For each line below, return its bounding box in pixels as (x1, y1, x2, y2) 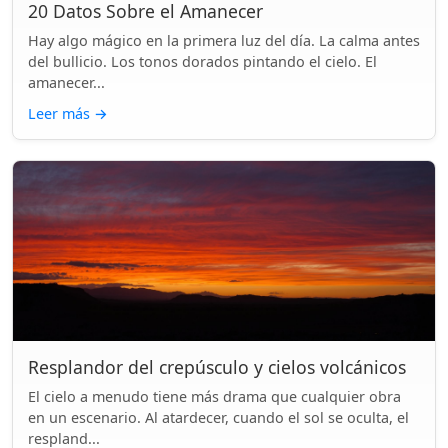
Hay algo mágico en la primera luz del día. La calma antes (28, 31, 420, 50)
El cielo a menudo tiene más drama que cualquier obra (28, 387, 401, 406)
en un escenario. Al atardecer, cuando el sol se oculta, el (28, 408, 409, 427)
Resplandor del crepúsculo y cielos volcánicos (28, 355, 406, 379)
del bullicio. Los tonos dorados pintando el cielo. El (28, 52, 377, 71)
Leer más (28, 104, 94, 123)
